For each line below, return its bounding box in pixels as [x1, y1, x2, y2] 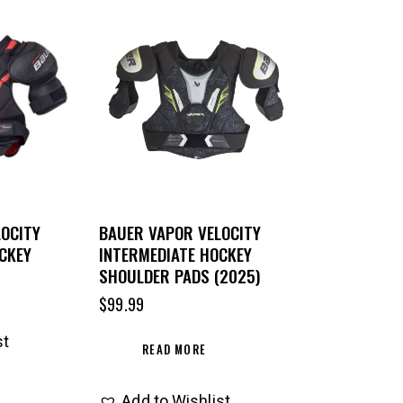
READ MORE [142, 339, 207, 358]
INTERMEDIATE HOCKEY [99, 240, 253, 266]
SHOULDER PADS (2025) [99, 262, 261, 288]
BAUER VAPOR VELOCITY [99, 219, 262, 245]
